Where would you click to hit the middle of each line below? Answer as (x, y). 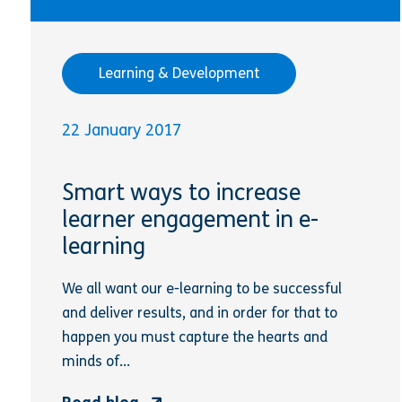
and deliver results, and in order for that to (199, 313)
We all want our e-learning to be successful (201, 289)
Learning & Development (179, 73)
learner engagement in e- (190, 220)
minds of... (96, 362)
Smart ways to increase (181, 193)
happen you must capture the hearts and (194, 337)
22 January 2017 (121, 130)
